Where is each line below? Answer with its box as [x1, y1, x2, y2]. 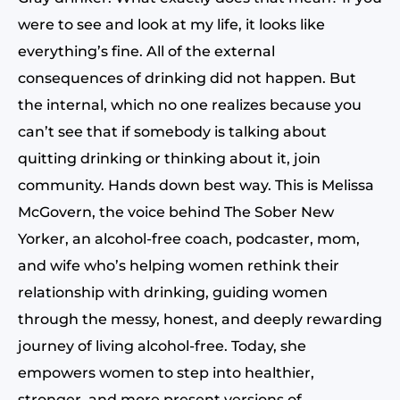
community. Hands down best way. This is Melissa [18, 177, 374, 194]
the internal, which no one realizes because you [18, 96, 362, 113]
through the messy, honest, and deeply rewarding [18, 311, 382, 328]
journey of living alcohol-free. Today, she [18, 337, 306, 354]
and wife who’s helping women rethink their [18, 257, 339, 274]
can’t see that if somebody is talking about [18, 123, 327, 140]
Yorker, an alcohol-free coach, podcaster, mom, [18, 230, 360, 247]
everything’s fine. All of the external [18, 43, 275, 60]
